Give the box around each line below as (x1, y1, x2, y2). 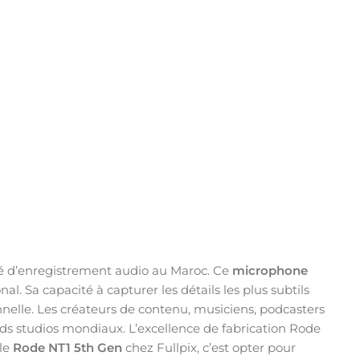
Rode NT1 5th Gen (13, 339, 122, 355)
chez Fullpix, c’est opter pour (122, 339, 296, 355)
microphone (232, 262, 308, 278)
